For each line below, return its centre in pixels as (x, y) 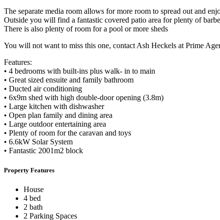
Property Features (29, 170)
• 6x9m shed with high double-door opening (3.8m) (84, 98)
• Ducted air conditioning (43, 89)
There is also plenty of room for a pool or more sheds (86, 29)
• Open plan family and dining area (58, 115)
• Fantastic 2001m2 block (43, 151)
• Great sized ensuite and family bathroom (69, 80)
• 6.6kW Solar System (38, 142)
